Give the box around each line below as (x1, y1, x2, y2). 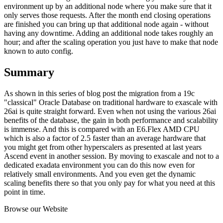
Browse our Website (4, 204, 68, 213)
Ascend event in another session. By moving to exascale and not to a (4, 151, 219, 160)
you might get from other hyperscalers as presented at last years (4, 142, 202, 151)
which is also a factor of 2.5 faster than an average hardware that (4, 133, 206, 142)
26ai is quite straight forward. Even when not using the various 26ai (4, 107, 216, 115)
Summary (4, 66, 54, 79)
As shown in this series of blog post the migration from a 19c (4, 89, 195, 98)
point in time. (4, 187, 45, 196)
